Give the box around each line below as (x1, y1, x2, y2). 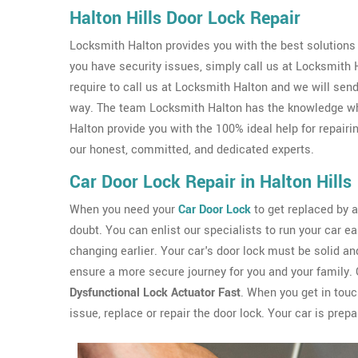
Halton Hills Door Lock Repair (70, 6, 300, 31)
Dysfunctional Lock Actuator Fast (70, 284, 241, 301)
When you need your (70, 201, 178, 218)
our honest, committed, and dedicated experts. (70, 141, 314, 158)
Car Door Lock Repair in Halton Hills (70, 169, 352, 195)
